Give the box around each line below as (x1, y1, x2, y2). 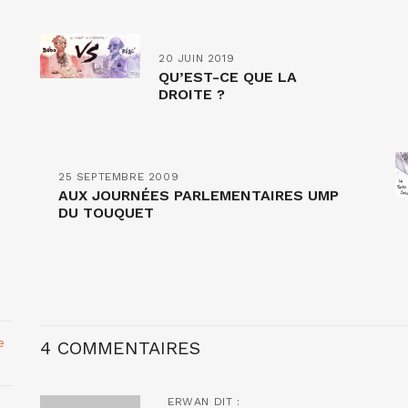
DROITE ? (158, 85, 225, 103)
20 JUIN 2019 (158, 51, 235, 65)
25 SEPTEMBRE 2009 (58, 169, 179, 183)
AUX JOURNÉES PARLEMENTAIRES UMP (58, 186, 339, 204)
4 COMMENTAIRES (40, 336, 200, 359)
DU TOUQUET (58, 203, 154, 221)
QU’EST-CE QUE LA (158, 67, 297, 86)
